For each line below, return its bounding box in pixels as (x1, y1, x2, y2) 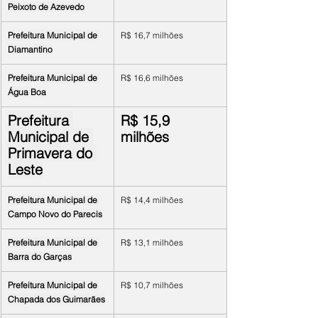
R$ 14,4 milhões (121, 194, 183, 205)
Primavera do (8, 144, 97, 162)
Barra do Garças (8, 251, 72, 262)
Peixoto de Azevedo (8, 1, 84, 12)
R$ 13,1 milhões (121, 237, 183, 248)
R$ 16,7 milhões (121, 30, 183, 40)
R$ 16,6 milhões (121, 72, 183, 83)
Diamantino (8, 44, 53, 55)
